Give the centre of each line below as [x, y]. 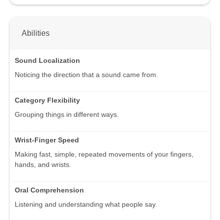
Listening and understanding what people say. [86, 205]
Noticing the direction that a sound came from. [86, 75]
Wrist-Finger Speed [47, 140]
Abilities [36, 33]
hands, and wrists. [43, 165]
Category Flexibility [47, 100]
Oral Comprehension [49, 190]
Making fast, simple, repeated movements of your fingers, [104, 154]
